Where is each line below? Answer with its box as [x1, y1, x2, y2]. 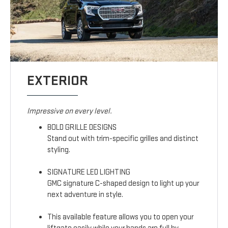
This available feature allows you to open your [47, 212, 194, 222]
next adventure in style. [47, 190, 124, 200]
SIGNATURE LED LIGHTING [47, 167, 131, 178]
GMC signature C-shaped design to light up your [47, 179, 199, 189]
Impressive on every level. [27, 106, 112, 117]
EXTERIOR [27, 72, 89, 90]
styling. [47, 145, 71, 155]
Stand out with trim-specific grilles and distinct [47, 134, 199, 144]
